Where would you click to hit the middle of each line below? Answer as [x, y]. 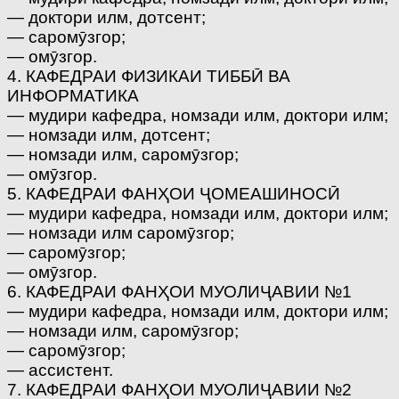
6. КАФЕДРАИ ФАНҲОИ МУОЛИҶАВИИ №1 [179, 291]
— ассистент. [60, 370]
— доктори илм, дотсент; [106, 17]
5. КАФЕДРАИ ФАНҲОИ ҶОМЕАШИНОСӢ [174, 193]
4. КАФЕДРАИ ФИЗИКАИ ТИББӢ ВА [149, 76]
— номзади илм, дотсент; [109, 134]
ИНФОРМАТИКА [73, 95]
